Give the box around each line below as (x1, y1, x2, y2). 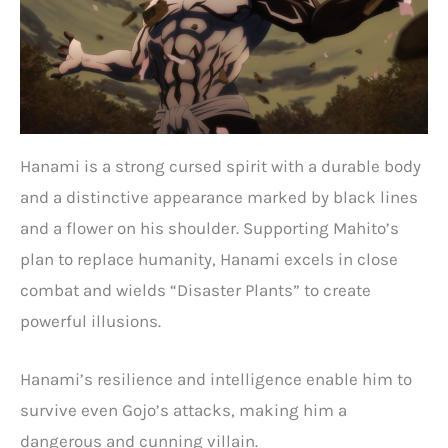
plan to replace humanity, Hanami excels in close (20, 249, 398, 269)
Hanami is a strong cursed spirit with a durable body (20, 156, 421, 176)
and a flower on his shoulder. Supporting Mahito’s (20, 218, 399, 238)
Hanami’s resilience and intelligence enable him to (20, 369, 412, 390)
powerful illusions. (20, 311, 161, 331)
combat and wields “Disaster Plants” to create (20, 280, 371, 300)
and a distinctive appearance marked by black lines (20, 187, 418, 207)
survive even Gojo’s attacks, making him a (20, 400, 347, 421)
